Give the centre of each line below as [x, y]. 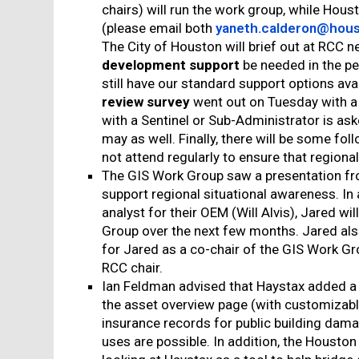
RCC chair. [133, 268]
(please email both [159, 28]
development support [171, 65]
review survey [146, 102]
